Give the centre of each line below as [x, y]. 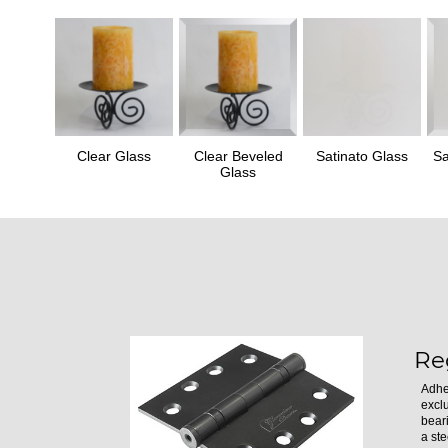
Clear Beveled [238, 155]
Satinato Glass [362, 155]
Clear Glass [114, 155]
